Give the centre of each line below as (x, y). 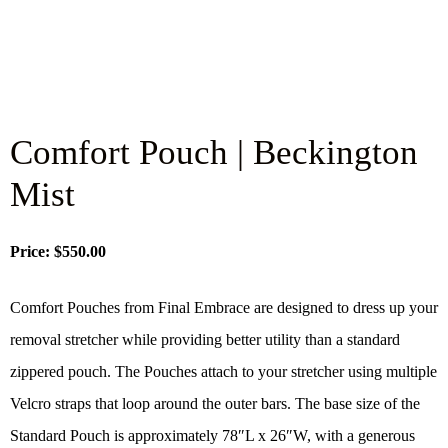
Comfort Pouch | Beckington (214, 153)
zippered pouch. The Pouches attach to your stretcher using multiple (223, 372)
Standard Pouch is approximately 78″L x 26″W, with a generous (212, 436)
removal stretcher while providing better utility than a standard (205, 340)
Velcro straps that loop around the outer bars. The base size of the (215, 404)
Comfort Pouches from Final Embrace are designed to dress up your (224, 308)
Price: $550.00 (58, 252)
